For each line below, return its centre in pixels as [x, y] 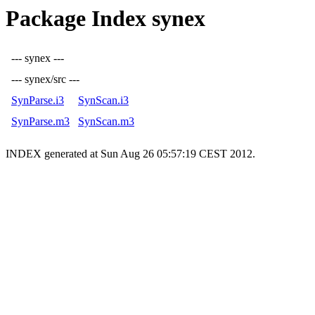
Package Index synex [105, 18]
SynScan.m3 [106, 122]
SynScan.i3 [103, 101]
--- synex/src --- [45, 79]
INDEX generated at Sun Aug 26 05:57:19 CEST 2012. [130, 154]
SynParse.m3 [40, 122]
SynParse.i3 [38, 101]
